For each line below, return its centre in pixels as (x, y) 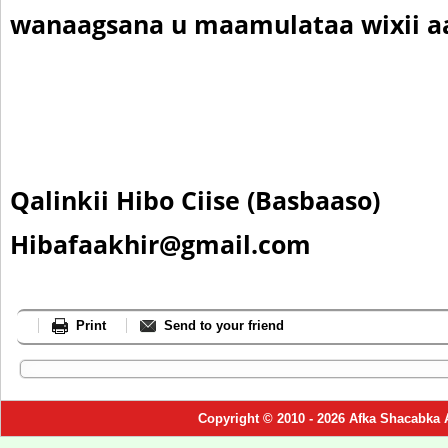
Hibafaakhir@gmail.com (160, 244)
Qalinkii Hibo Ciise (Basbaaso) (195, 200)
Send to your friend (224, 325)
